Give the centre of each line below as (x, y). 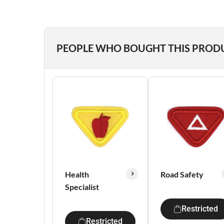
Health (77, 174)
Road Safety (182, 174)
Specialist (82, 187)
